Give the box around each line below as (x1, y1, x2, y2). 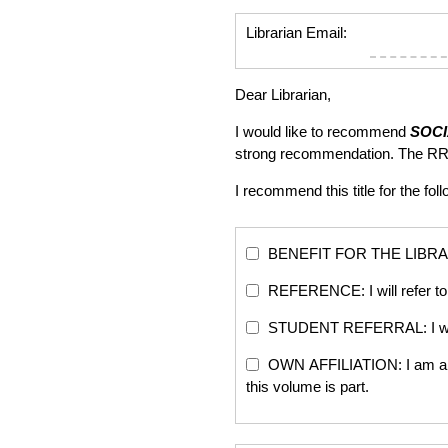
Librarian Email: (246, 24, 347, 41)
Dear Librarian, (235, 86, 331, 103)
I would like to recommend (235, 123, 410, 140)
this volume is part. (246, 378, 369, 395)
